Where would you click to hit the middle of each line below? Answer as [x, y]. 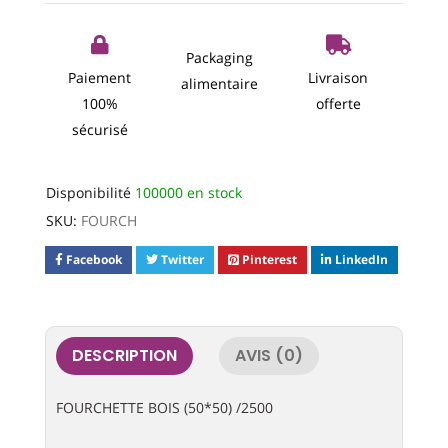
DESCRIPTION [124, 355]
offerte [338, 104]
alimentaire [219, 84]
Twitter [182, 259]
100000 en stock [188, 192]
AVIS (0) [268, 355]
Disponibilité [88, 192]
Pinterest [269, 259]
